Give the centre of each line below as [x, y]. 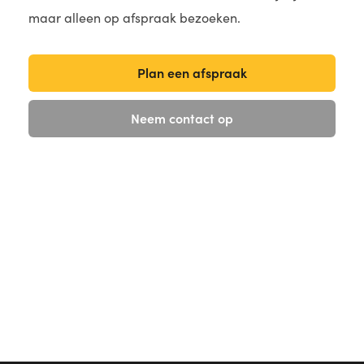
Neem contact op [182, 118]
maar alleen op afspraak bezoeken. [134, 18]
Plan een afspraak [192, 73]
